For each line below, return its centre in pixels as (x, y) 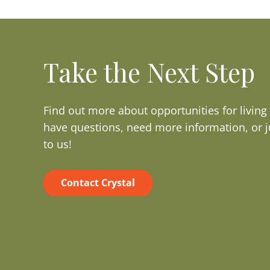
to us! (58, 144)
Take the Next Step (149, 72)
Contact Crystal (98, 183)
